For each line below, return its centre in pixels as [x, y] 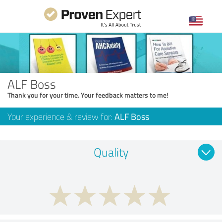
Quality [111, 152]
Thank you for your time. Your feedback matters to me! [88, 95]
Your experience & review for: [61, 116]
